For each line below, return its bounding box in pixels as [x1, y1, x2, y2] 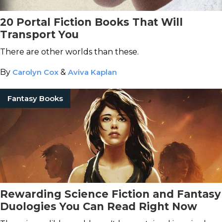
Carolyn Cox [12, 67, 58, 77]
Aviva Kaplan [68, 67, 117, 77]
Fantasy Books [7, 94, 63, 103]
